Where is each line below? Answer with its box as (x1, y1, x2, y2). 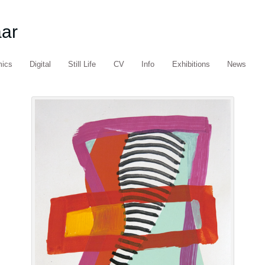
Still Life (68, 60, 96, 69)
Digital (30, 60, 51, 69)
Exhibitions (172, 60, 210, 69)
